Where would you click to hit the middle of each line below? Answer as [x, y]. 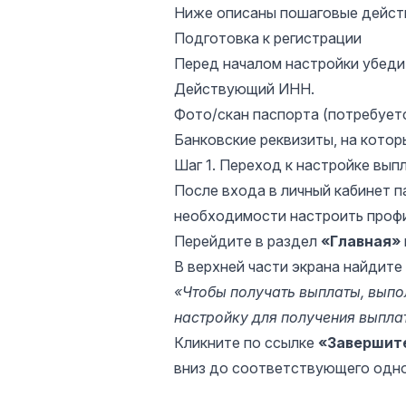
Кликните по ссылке [246, 343]
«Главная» [361, 241]
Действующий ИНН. [244, 89]
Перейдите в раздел [247, 241]
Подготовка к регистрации [268, 38]
